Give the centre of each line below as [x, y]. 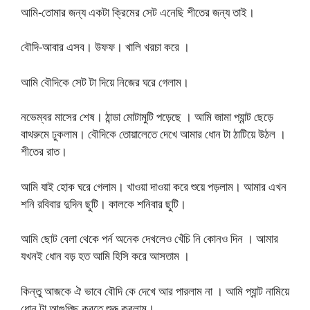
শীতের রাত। [44, 151]
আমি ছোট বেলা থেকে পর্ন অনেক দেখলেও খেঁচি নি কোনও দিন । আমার [149, 238]
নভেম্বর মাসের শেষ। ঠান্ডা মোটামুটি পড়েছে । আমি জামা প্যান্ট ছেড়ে [147, 117]
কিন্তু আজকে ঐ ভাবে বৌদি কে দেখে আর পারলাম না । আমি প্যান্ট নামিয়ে [155, 291]
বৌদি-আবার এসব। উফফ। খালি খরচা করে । [105, 47]
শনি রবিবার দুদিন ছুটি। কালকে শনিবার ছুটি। [103, 203]
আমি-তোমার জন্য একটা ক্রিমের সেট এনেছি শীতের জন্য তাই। [138, 12]
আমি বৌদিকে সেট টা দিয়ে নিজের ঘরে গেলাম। [105, 82]
